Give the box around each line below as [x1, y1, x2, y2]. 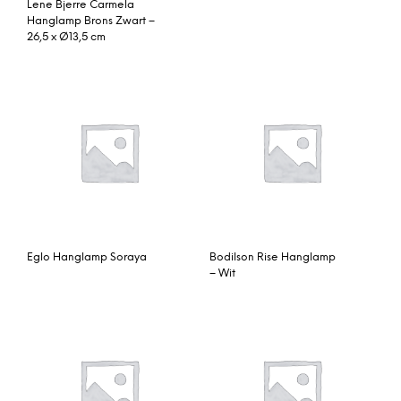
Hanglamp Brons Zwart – [27, 14, 155, 27]
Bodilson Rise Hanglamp [209, 251, 336, 263]
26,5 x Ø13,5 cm [27, 30, 106, 43]
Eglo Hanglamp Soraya [27, 251, 147, 263]
